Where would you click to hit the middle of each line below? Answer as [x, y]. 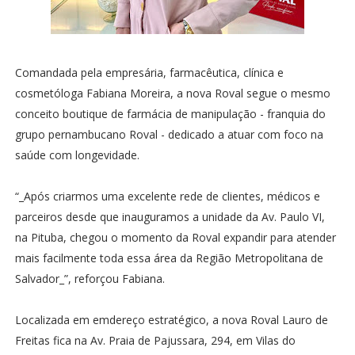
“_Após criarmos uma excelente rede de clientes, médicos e [167, 196]
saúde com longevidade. [77, 155]
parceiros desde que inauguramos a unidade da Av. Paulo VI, [170, 217]
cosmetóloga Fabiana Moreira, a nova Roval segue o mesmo [172, 93]
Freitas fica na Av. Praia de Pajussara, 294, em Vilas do [155, 340]
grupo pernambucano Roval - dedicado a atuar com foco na [169, 134]
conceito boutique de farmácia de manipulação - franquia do [170, 114]
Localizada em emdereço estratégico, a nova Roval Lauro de [171, 320]
